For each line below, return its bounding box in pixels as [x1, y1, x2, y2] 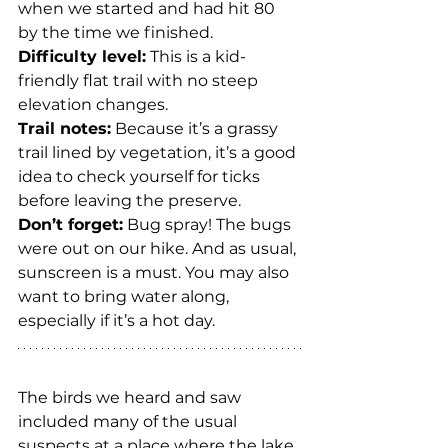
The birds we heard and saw [18, 387, 245, 407]
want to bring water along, [18, 286, 233, 306]
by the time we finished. [18, 22, 213, 42]
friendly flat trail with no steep [18, 70, 262, 90]
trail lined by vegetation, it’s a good [18, 142, 300, 162]
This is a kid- [146, 46, 246, 66]
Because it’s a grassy [111, 118, 282, 138]
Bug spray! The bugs [123, 214, 295, 234]
